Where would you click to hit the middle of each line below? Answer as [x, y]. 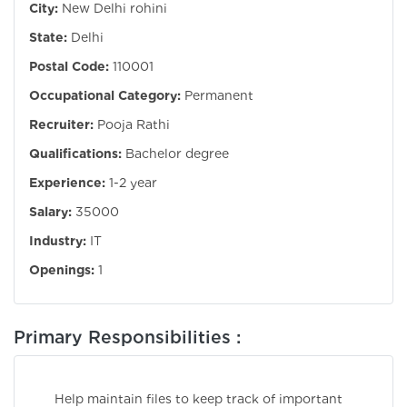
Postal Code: [69, 67]
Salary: [50, 212]
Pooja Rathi [134, 125]
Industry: [58, 241]
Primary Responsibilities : [127, 338]
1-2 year [133, 183]
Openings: [62, 270]
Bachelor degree [177, 154]
